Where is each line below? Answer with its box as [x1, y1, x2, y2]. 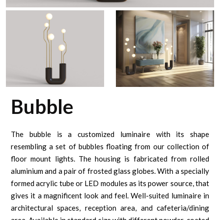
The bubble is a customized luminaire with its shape [11, 130, 209, 139]
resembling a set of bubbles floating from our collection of [11, 142, 209, 151]
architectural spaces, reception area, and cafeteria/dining [11, 203, 209, 213]
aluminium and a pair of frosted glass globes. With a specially [11, 166, 209, 176]
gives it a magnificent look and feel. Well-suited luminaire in [11, 191, 209, 200]
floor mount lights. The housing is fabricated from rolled [11, 154, 209, 164]
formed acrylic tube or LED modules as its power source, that [11, 179, 209, 188]
